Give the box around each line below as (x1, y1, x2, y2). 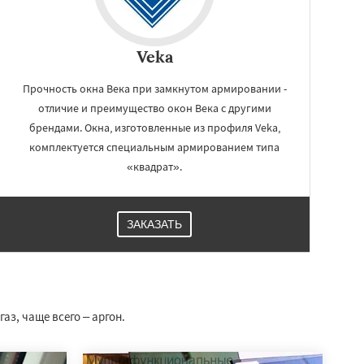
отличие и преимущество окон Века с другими (37, 101, 271, 115)
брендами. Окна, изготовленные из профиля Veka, (28, 120, 280, 135)
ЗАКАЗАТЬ (127, 218, 182, 231)
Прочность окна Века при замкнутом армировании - (22, 81, 287, 96)
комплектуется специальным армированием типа (29, 140, 279, 154)
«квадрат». (127, 159, 182, 174)
